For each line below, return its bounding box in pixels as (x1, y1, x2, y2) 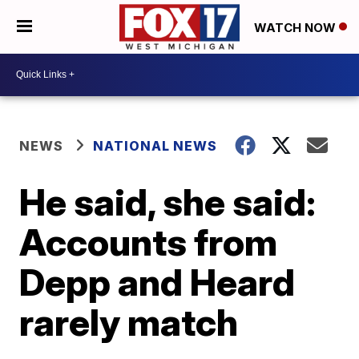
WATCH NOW (254, 19, 339, 35)
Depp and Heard (19, 259, 296, 305)
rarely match (19, 299, 239, 345)
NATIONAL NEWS (93, 137, 218, 154)
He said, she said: (19, 179, 317, 224)
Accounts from (19, 219, 278, 264)
